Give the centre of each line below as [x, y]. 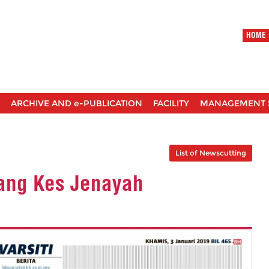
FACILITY [171, 103]
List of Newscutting [211, 153]
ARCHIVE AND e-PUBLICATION [77, 103]
